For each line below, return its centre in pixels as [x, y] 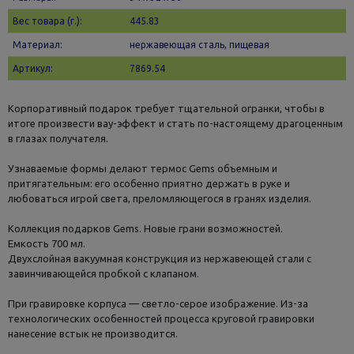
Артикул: [33, 68]
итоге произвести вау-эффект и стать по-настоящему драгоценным [175, 123]
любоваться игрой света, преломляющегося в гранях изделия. [159, 198]
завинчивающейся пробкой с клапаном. [103, 273]
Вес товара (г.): [48, 21]
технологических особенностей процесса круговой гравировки [161, 318]
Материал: [38, 44]
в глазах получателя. [58, 138]
